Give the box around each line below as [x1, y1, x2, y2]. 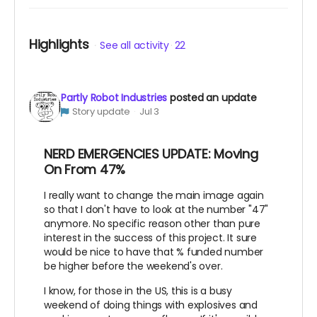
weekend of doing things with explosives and [44, 297, 258, 312]
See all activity [100, 38, 169, 52]
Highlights [29, 35, 89, 53]
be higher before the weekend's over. [44, 258, 223, 273]
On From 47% [44, 160, 126, 178]
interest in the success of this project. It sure [44, 230, 257, 245]
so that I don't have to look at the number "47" [44, 202, 269, 217]
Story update [71, 104, 130, 118]
